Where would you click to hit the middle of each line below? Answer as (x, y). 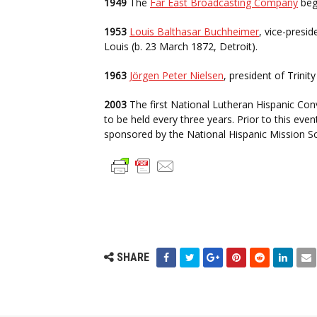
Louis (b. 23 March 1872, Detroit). (181, 46)
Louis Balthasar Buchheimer (194, 31)
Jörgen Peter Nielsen (177, 75)
